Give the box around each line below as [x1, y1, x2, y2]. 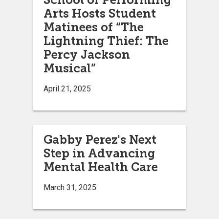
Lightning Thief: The [44, 33, 169, 48]
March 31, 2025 [44, 182, 96, 192]
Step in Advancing [44, 146, 155, 160]
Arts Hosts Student [44, 6, 156, 21]
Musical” [44, 61, 96, 75]
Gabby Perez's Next [44, 132, 156, 147]
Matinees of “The [44, 20, 144, 34]
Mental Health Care [44, 159, 158, 174]
